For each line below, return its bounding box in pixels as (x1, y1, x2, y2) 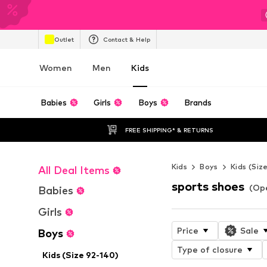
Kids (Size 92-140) (42, 250, 119, 260)
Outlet (54, 35, 74, 43)
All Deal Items (38, 164, 110, 176)
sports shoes (171, 179, 244, 194)
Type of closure (176, 244, 243, 254)
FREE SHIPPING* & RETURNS (125, 126, 213, 133)
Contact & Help (103, 35, 150, 43)
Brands (184, 98, 212, 107)
